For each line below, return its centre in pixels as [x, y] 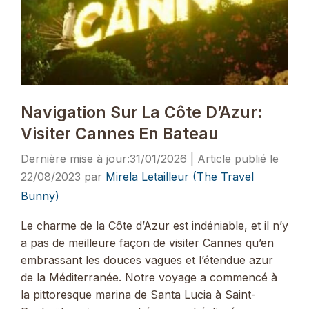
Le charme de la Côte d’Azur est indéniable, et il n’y [154, 226]
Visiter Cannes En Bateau [120, 133]
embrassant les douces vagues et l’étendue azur [147, 260]
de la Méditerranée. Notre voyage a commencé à [149, 278]
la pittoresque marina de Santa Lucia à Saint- [138, 295]
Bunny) [40, 196]
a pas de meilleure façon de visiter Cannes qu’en [147, 243]
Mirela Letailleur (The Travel [180, 176]
